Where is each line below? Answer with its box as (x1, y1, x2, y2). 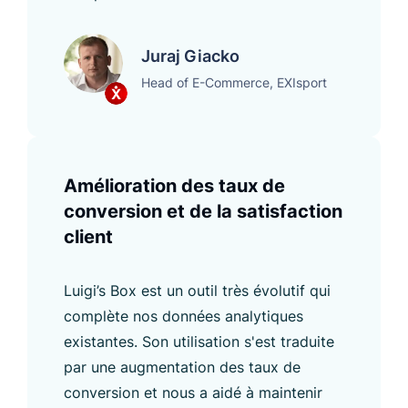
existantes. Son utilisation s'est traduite (64, 331, 334, 351)
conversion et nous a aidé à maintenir (64, 382, 322, 402)
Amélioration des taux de (64, 174, 285, 197)
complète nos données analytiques (64, 306, 303, 325)
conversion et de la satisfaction (64, 199, 342, 222)
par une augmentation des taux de (64, 357, 301, 376)
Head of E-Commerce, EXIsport (141, 74, 327, 90)
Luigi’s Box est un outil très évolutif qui (64, 280, 331, 300)
